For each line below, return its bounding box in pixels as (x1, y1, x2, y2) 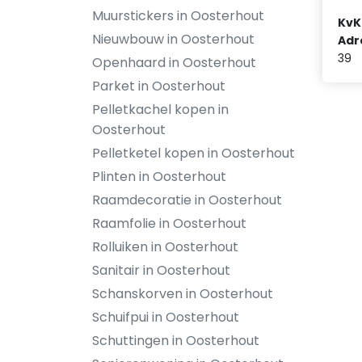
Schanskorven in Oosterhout (92, 284, 273, 303)
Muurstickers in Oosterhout (92, 6, 264, 25)
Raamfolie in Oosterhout (92, 214, 246, 233)
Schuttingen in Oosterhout (92, 331, 259, 350)
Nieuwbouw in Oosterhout (92, 30, 255, 48)
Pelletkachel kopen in (92, 100, 229, 119)
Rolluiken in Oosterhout (92, 238, 238, 256)
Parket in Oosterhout (92, 77, 225, 95)
